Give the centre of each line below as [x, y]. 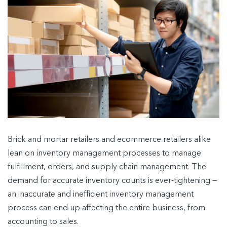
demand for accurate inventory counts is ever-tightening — [112, 181]
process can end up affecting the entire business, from [106, 208]
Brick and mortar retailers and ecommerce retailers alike [109, 140]
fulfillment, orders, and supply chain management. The [107, 167]
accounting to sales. [43, 222]
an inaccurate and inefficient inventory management [101, 194]
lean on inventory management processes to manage [104, 153]
